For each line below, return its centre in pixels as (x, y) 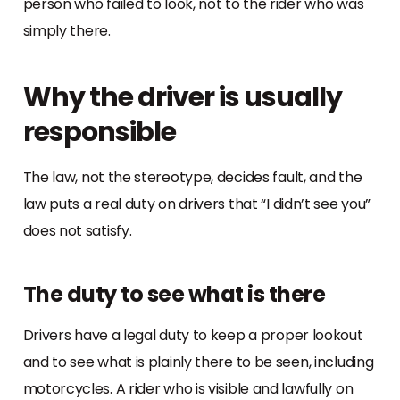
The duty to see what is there (174, 294)
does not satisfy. (77, 230)
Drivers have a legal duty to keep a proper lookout (193, 335)
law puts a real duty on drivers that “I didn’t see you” (197, 204)
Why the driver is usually (182, 97)
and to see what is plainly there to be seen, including (198, 362)
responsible (99, 132)
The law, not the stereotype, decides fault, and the (192, 177)
